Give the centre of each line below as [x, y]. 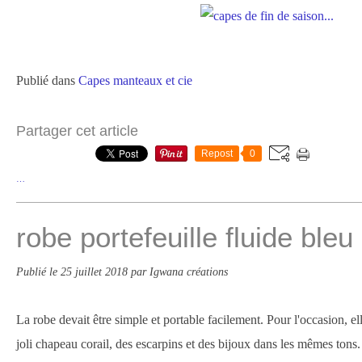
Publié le [38, 271]
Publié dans [46, 80]
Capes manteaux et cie [135, 80]
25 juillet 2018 [96, 271]
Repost [217, 154]
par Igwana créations [179, 271]
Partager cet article [77, 131]
